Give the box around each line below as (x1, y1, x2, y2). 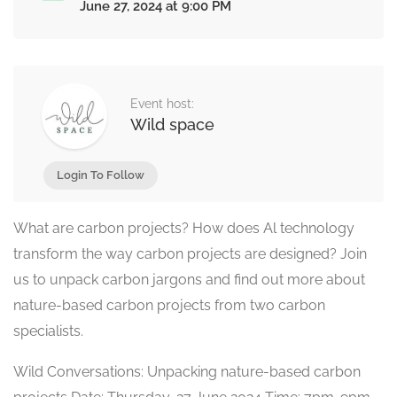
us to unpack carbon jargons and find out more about (13, 271, 365, 288)
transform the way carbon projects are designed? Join (13, 245, 367, 262)
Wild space (130, 115, 214, 134)
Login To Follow (57, 168, 144, 182)
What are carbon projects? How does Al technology (13, 220, 354, 237)
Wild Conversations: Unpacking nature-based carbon (13, 363, 361, 380)
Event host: (130, 97, 194, 111)
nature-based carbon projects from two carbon (13, 297, 325, 314)
